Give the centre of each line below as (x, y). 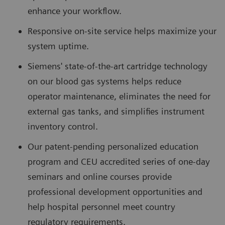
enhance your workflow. (75, 11)
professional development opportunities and (115, 191)
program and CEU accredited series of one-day (119, 161)
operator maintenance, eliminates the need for (119, 96)
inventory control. (63, 126)
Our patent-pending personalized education (113, 146)
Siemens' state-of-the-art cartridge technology (118, 66)
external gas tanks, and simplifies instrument (116, 111)
